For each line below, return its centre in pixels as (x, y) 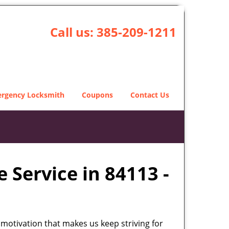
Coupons (97, 95)
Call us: (73, 32)
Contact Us (150, 95)
